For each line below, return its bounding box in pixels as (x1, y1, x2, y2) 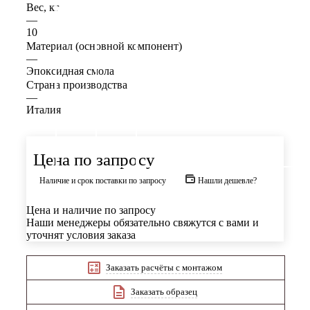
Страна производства (26, 79, 127, 91)
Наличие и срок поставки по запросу (39, 176, 166, 186)
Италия (26, 104, 61, 116)
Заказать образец (131, 286, 197, 297)
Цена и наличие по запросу (26, 204, 156, 217)
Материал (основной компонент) (26, 40, 182, 53)
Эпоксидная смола (26, 65, 114, 77)
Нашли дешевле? (198, 176, 257, 186)
